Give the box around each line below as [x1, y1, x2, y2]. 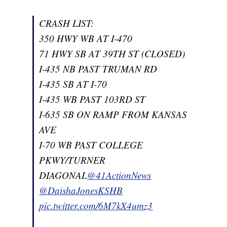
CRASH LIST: [39, 16, 94, 29]
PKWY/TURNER [39, 153, 106, 166]
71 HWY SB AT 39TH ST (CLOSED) [39, 47, 185, 60]
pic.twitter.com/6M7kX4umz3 [39, 199, 153, 212]
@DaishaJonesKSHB [39, 183, 123, 197]
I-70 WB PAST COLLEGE [39, 138, 143, 151]
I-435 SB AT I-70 [39, 77, 107, 90]
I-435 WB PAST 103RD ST [39, 92, 146, 105]
